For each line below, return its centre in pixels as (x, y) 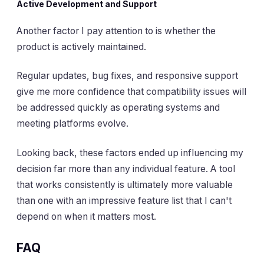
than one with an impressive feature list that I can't (124, 200)
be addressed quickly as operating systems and (118, 108)
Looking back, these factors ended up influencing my (130, 153)
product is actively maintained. (81, 47)
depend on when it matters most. (86, 216)
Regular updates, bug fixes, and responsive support (127, 76)
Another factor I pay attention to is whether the (116, 31)
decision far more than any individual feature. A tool (126, 169)
